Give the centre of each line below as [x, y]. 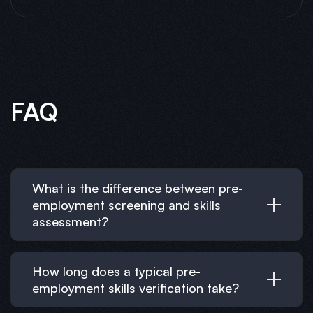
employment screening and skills [126, 204]
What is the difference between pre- [138, 188]
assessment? [70, 221]
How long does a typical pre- [116, 271]
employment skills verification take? [136, 287]
